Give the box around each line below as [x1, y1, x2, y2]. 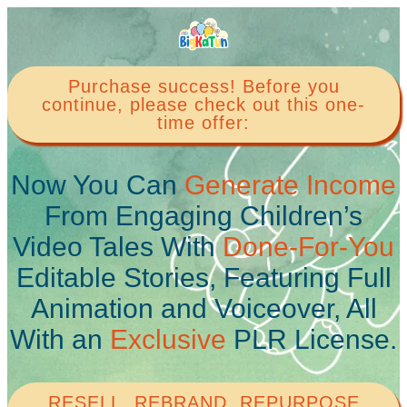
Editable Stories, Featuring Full [15, 262, 392, 293]
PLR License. [226, 323, 397, 354]
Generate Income [184, 169, 396, 200]
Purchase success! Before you [67, 75, 340, 96]
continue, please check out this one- [42, 94, 365, 114]
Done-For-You [223, 231, 394, 262]
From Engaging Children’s [45, 200, 362, 231]
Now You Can [11, 169, 184, 200]
